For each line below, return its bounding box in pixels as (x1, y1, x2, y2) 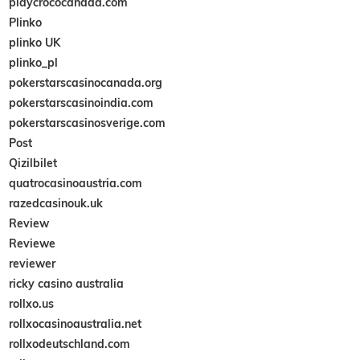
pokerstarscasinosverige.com (9, 115, 166, 130)
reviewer (9, 256, 56, 271)
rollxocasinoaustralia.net (9, 316, 142, 331)
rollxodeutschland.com (9, 336, 131, 351)
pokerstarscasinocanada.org (9, 75, 163, 90)
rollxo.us (9, 296, 55, 311)
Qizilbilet (9, 155, 58, 170)
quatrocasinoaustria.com (9, 175, 143, 190)
